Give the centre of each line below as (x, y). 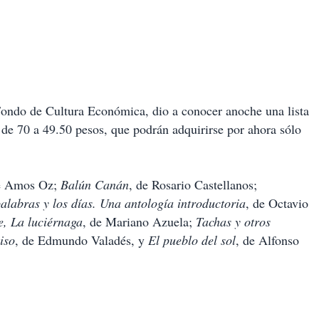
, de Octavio (277, 203)
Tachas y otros (233, 222)
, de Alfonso (267, 240)
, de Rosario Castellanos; (193, 185)
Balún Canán (95, 185)
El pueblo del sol (192, 240)
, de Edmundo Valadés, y (82, 240)
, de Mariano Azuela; (139, 222)
